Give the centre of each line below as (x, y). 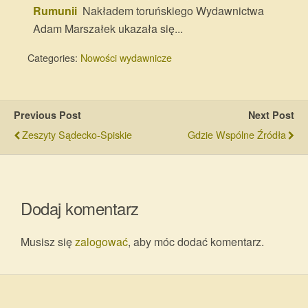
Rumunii (55, 11)
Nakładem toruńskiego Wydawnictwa (171, 11)
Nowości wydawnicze (126, 57)
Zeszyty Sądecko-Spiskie (77, 134)
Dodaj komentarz (80, 208)
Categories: (54, 57)
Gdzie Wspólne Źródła (237, 134)
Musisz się (48, 241)
